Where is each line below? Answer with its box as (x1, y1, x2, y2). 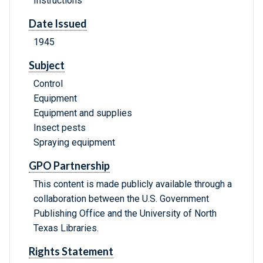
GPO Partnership (29, 159, 110, 173)
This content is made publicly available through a (33, 178, 232, 190)
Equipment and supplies (33, 107, 132, 119)
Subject (29, 59, 65, 72)
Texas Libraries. (33, 222, 99, 234)
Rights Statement (29, 245, 113, 258)
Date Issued (29, 17, 87, 31)
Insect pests (33, 122, 86, 134)
